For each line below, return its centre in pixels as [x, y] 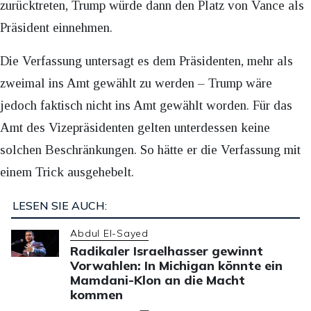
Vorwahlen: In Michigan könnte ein [177, 266]
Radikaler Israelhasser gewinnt [167, 251]
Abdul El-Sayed [109, 234]
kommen [97, 295]
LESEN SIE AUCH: [59, 206]
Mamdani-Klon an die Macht [158, 280]
